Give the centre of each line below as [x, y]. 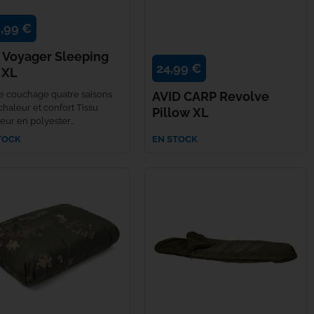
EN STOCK [175, 139]
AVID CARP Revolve [211, 97]
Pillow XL [180, 113]
